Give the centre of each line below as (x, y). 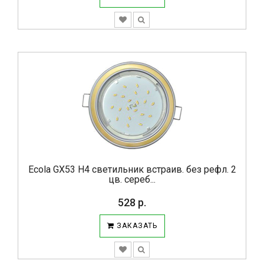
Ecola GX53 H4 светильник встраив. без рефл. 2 (132, 169)
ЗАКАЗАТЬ (136, 226)
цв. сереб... (132, 179)
